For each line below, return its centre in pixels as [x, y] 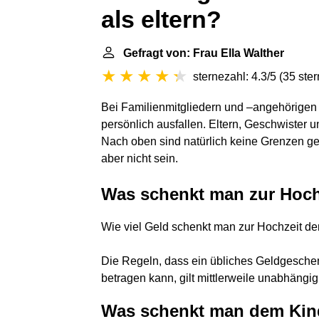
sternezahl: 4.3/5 [235, 77]
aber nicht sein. [140, 158]
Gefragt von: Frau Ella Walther [204, 53]
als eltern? [161, 20]
